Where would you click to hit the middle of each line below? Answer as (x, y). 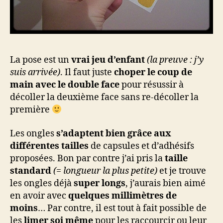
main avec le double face (65, 85)
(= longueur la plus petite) (105, 171)
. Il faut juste (87, 73)
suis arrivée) (35, 73)
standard (31, 171)
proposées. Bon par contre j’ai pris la (87, 158)
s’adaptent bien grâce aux (113, 133)
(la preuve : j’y (175, 60)
